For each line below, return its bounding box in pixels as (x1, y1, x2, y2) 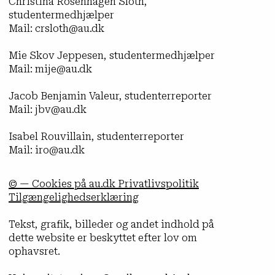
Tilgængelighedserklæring (8, 192, 139, 204)
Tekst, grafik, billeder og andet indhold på (8, 219, 214, 231)
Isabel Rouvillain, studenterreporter (8, 131, 184, 143)
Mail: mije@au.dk (8, 63, 92, 76)
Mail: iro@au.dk (8, 144, 85, 157)
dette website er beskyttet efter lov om (8, 232, 197, 244)
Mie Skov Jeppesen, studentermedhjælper (8, 50, 215, 62)
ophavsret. (8, 246, 60, 258)
